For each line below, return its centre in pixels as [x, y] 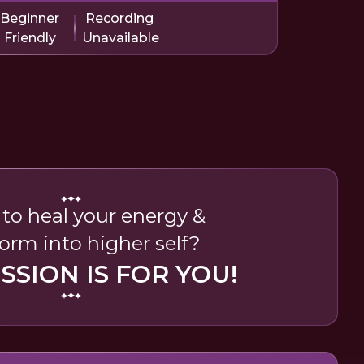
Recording [119, 18]
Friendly [30, 37]
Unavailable [120, 37]
